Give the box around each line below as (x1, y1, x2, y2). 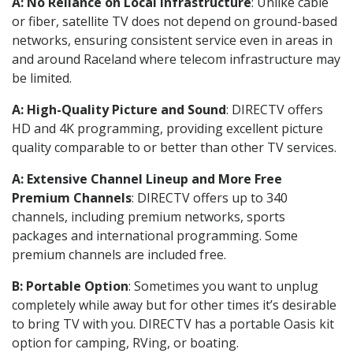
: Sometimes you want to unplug (128, 277, 318, 295)
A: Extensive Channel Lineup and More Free (12, 169, 282, 188)
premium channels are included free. (12, 245, 226, 263)
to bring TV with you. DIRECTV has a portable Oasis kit (12, 314, 334, 333)
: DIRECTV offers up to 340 (132, 188, 288, 206)
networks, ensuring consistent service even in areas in (12, 31, 333, 49)
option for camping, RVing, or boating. (12, 333, 239, 351)
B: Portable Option (12, 277, 128, 295)
